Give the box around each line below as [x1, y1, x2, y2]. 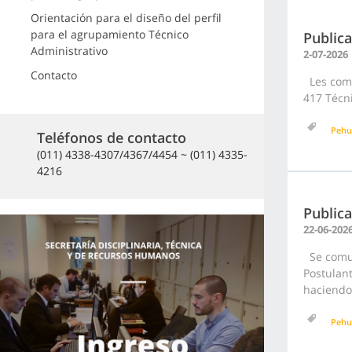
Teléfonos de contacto [37, 127, 186, 147]
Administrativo [30, 43, 108, 58]
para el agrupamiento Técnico [30, 27, 189, 42]
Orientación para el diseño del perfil [30, 10, 222, 25]
